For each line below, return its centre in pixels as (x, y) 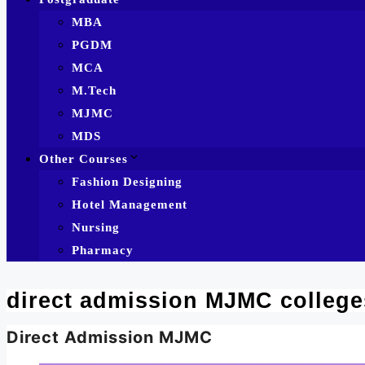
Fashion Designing (127, 181)
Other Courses (84, 158)
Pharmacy (103, 250)
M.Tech (94, 90)
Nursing (96, 227)
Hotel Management (130, 204)
